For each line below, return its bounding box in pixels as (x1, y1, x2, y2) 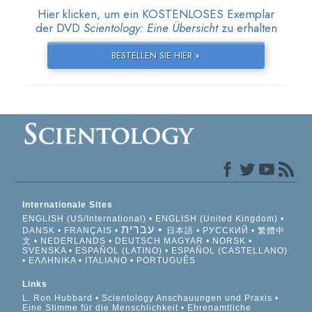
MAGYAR (164, 235, 204, 246)
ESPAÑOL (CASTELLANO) (171, 245, 288, 256)
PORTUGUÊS (136, 255, 196, 265)
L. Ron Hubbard (22, 292, 93, 303)
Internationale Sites (22, 199, 114, 210)
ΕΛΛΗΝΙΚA (29, 255, 77, 265)
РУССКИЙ (203, 225, 249, 235)
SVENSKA (22, 245, 67, 256)
